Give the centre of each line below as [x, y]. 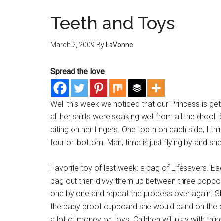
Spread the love [77, 71]
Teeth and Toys [112, 23]
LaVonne [119, 45]
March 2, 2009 [73, 45]
